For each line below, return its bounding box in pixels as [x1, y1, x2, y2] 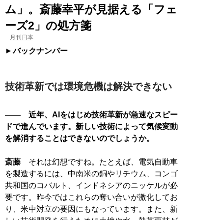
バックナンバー [13, 46, 68, 55]
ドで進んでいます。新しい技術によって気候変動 [5, 122, 178, 131]
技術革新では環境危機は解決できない [5, 81, 172, 92]
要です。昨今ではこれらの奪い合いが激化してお [5, 192, 178, 201]
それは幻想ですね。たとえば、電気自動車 [21, 157, 178, 166]
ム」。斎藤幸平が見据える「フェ [5, 2, 177, 16]
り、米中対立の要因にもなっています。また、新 [5, 204, 178, 213]
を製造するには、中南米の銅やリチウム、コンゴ [5, 169, 178, 178]
